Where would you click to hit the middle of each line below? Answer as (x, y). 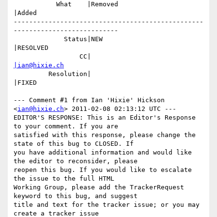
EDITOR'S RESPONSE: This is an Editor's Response (105, 118)
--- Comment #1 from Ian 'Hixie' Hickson (89, 100)
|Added (25, 13)
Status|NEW (39, 39)
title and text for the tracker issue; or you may (107, 205)
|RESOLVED (31, 48)
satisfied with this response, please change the (105, 135)
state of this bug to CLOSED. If (74, 144)
